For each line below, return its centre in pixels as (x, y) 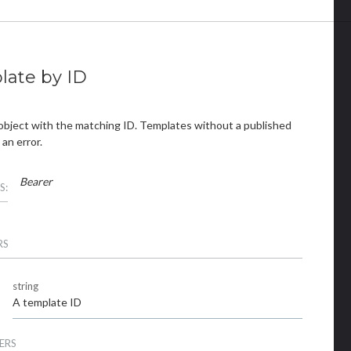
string (25, 286)
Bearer (36, 182)
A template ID (47, 302)
